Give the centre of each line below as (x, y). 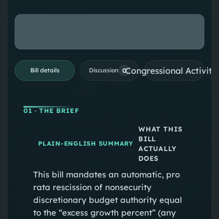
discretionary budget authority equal (107, 199)
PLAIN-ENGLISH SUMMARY (86, 143)
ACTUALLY (157, 148)
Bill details (45, 70)
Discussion (104, 70)
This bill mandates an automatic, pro (106, 174)
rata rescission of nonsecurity (92, 187)
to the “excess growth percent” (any (104, 212)
